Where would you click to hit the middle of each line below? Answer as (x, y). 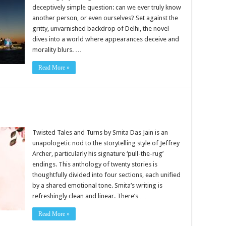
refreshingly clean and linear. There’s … (89, 196)
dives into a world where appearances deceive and (106, 39)
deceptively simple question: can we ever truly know (107, 7)
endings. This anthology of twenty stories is (95, 164)
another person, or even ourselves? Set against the (105, 18)
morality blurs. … (57, 50)
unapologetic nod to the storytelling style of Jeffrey (106, 143)
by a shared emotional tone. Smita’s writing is (97, 185)
